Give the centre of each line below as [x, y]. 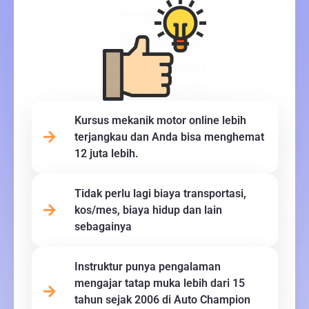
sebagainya [103, 226]
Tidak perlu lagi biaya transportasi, [160, 193]
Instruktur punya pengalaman [147, 266]
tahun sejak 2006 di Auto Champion [162, 299]
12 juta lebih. [106, 153]
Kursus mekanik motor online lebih [160, 120]
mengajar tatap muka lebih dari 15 [159, 283]
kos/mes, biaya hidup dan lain [148, 210]
